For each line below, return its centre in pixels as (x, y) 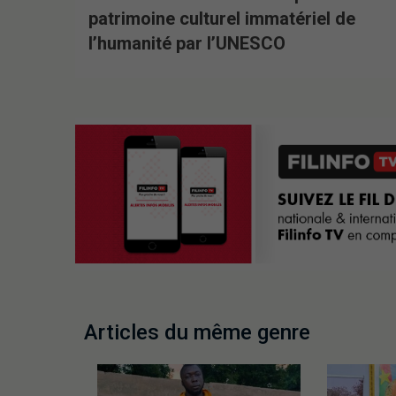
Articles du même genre (197, 332)
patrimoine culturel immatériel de (221, 19)
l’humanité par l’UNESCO (187, 44)
